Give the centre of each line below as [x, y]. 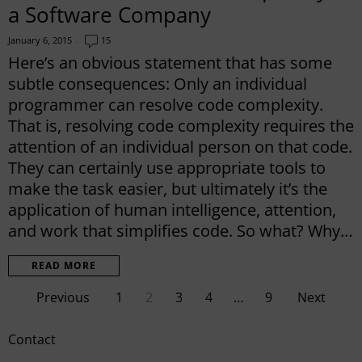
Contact [32, 339]
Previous [63, 297]
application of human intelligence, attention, [172, 209]
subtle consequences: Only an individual [158, 83]
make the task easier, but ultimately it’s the [168, 188]
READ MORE [64, 265]
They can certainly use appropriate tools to [167, 167]
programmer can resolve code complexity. [166, 104]
